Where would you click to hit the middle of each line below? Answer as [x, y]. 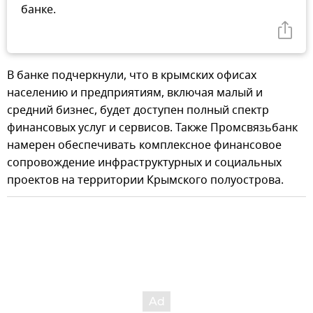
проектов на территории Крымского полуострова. [145, 180]
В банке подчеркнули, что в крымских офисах [132, 75]
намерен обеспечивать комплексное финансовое [144, 145]
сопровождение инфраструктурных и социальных [144, 162]
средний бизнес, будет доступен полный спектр [138, 110]
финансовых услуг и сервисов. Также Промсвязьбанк [152, 128]
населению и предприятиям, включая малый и [135, 93]
